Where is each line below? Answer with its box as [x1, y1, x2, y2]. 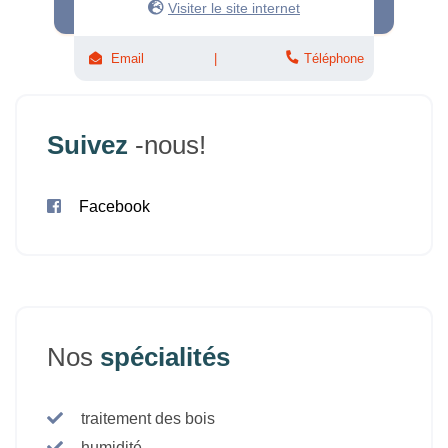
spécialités [100, 341, 230, 372]
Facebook [79, 197, 150, 215]
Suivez [47, 129, 135, 160]
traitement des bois [81, 409, 215, 427]
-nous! [135, 129, 206, 160]
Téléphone [304, 50, 364, 66]
